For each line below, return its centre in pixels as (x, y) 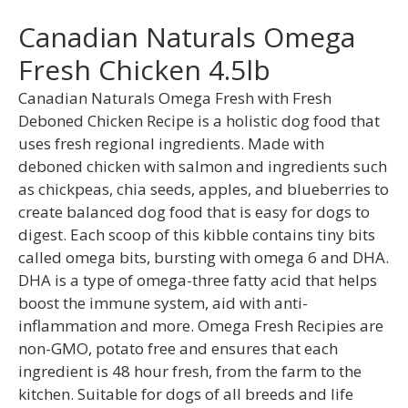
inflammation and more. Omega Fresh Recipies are (201, 326)
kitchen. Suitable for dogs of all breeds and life (186, 394)
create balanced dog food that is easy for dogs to (194, 212)
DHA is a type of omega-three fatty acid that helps (198, 280)
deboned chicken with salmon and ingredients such (203, 167)
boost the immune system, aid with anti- (163, 303)
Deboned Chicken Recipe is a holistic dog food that (199, 121)
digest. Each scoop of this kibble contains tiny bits (197, 235)
